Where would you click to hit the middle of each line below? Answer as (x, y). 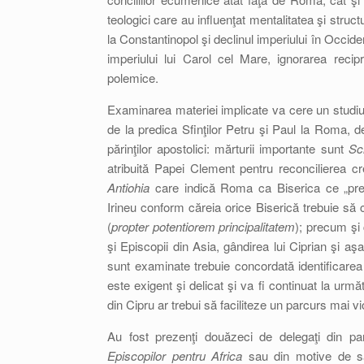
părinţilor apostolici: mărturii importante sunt (228, 148)
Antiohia (128, 187)
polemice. (133, 78)
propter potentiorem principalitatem (204, 226)
